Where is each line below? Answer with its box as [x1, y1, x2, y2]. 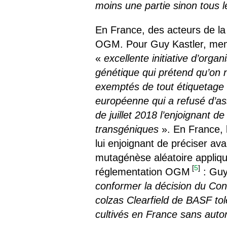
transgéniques [95, 123, 159, 135]
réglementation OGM [95, 166, 191, 177]
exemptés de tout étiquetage [95, 81, 224, 92]
